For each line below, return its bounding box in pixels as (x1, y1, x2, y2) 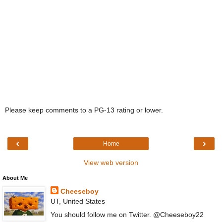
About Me (2, 174, 28, 181)
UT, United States (50, 197, 105, 205)
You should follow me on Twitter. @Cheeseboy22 (50, 210, 204, 219)
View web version (84, 158, 138, 166)
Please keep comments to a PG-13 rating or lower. (5, 106, 163, 114)
